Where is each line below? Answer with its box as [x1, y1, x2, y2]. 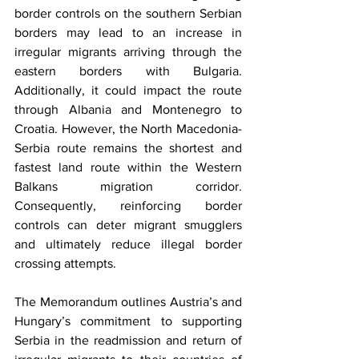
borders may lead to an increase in [14, 26, 242, 39]
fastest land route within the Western [14, 160, 242, 174]
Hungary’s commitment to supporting [14, 314, 242, 328]
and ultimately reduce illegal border [14, 237, 242, 251]
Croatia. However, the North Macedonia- [14, 122, 242, 135]
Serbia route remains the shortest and [14, 141, 242, 155]
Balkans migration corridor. [14, 179, 242, 193]
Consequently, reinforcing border [14, 199, 242, 212]
